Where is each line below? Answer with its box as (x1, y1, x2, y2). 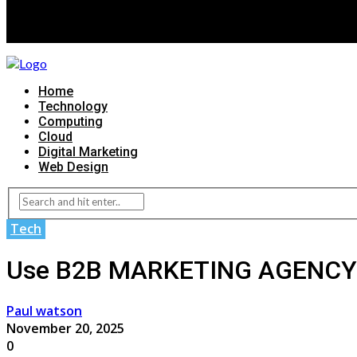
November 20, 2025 (6, 320, 124, 338)
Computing (38, 113, 103, 129)
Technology (38, 98, 108, 114)
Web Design (38, 159, 108, 175)
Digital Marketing (38, 143, 138, 159)
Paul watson (6, 302, 82, 320)
